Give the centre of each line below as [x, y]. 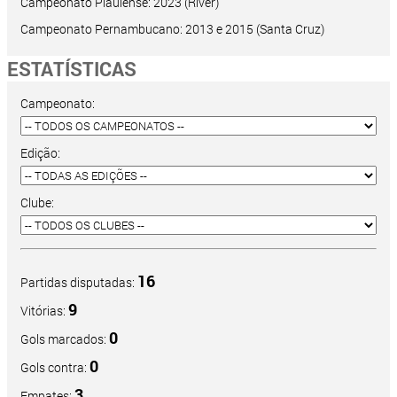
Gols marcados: [65, 339]
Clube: [37, 203]
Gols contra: [55, 368]
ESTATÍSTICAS [72, 69]
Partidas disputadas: [79, 283]
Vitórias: [44, 311]
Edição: [40, 153]
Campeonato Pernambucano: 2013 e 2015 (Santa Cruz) [172, 29]
